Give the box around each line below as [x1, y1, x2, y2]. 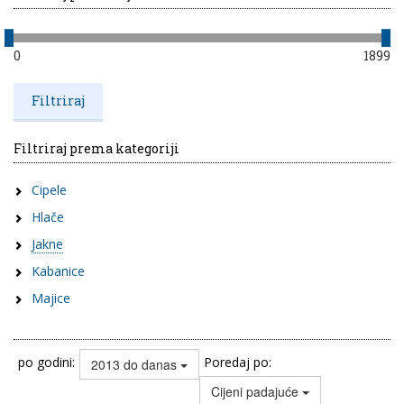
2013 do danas [91, 354, 180, 373]
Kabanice [32, 262, 85, 280]
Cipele [32, 180, 67, 198]
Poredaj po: [204, 353, 271, 371]
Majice [32, 289, 70, 307]
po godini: [18, 353, 75, 371]
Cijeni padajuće [211, 381, 302, 400]
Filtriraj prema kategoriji [14, 139, 179, 157]
